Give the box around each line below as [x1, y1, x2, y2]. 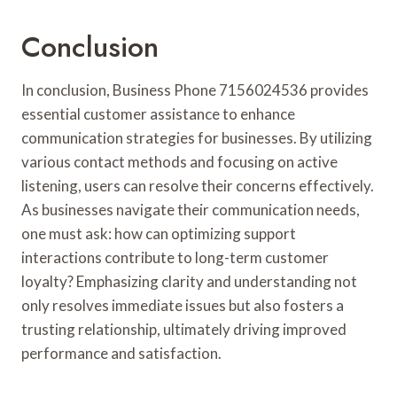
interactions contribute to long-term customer [21, 247, 329, 267]
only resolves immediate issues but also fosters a [21, 295, 344, 315]
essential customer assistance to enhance [21, 104, 295, 123]
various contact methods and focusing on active [21, 152, 338, 171]
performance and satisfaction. [21, 343, 222, 362]
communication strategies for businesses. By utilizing [21, 128, 372, 147]
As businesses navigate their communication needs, [21, 199, 360, 219]
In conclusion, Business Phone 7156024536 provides [21, 80, 369, 99]
